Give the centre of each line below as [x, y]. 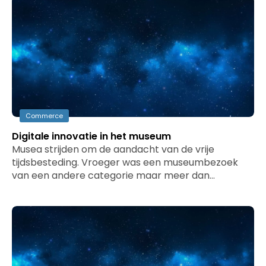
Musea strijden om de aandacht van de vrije [113, 149]
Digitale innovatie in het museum [91, 136]
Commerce [44, 116]
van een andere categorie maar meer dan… [113, 175]
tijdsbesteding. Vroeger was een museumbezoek [125, 162]
